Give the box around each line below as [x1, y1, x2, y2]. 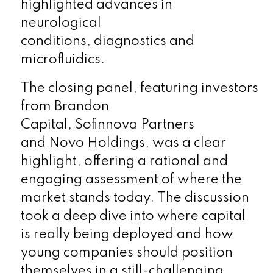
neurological [20, 16, 101, 30]
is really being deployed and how [20, 227, 233, 241]
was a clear [149, 136, 226, 150]
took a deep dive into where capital [20, 209, 246, 223]
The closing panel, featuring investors [20, 81, 258, 95]
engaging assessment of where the [20, 172, 242, 186]
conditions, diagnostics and [20, 34, 194, 48]
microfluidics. [20, 52, 105, 66]
